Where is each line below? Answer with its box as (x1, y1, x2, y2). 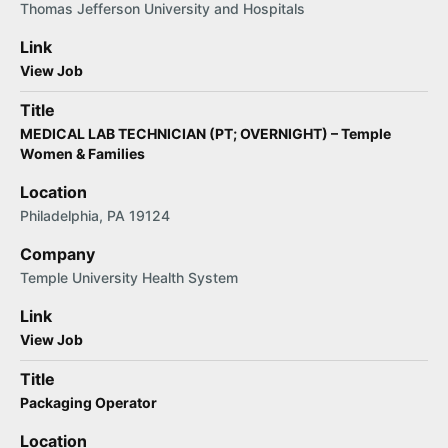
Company (20, 244, 95, 264)
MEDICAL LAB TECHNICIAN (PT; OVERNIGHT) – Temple (20, 125, 391, 142)
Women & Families (20, 145, 145, 162)
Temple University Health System (20, 269, 238, 286)
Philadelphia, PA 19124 (20, 207, 170, 224)
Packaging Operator (20, 394, 157, 411)
